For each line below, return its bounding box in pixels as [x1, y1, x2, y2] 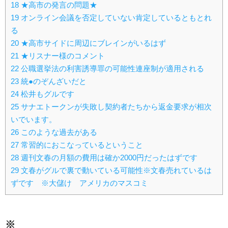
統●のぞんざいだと [19, 77, 87, 86]
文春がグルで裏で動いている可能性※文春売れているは [19, 166, 212, 175]
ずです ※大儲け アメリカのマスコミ [11, 179, 148, 188]
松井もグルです [19, 90, 74, 99]
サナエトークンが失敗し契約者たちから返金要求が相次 [19, 102, 212, 111]
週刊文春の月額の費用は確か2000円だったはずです [19, 153, 197, 162]
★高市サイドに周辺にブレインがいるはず [19, 39, 166, 48]
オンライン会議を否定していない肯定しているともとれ [19, 13, 212, 22]
